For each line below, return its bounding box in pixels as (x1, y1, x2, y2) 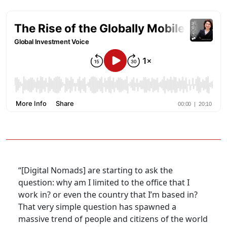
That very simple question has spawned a (18, 201, 176, 213)
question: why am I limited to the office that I (18, 177, 190, 188)
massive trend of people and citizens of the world (18, 213, 208, 225)
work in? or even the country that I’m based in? (18, 189, 198, 201)
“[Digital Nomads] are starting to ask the (18, 165, 173, 176)
